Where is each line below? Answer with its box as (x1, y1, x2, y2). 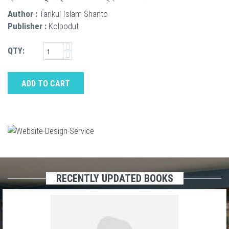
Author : (8, 8, 37, 19)
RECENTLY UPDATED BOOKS (56, 172, 173, 185)
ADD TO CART (21, 78, 70, 88)
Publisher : (8, 20, 47, 31)
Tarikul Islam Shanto (39, 8, 108, 19)
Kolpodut (49, 20, 79, 31)
